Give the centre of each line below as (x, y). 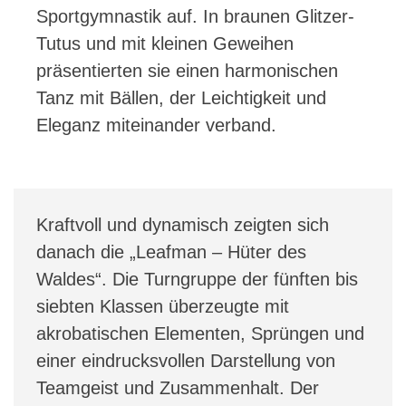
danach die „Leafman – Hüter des (171, 251)
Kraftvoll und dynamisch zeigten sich (183, 224)
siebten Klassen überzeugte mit (163, 306)
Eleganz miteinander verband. (156, 125)
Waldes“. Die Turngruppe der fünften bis (197, 279)
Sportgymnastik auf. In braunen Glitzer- (195, 16)
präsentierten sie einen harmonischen (187, 70)
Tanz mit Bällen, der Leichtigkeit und (181, 97)
